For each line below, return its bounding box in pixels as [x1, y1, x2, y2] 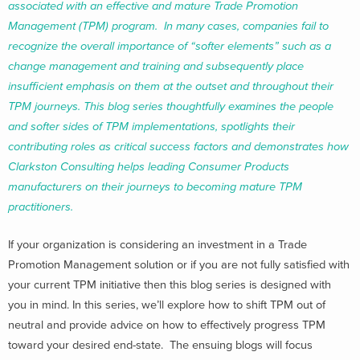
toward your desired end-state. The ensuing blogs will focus [8, 338, 313, 353]
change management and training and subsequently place [8, 59, 304, 73]
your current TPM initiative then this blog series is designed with [8, 278, 331, 292]
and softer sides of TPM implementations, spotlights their [8, 119, 295, 133]
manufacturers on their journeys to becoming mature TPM [8, 179, 302, 194]
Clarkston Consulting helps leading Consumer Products [8, 159, 289, 174]
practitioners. [8, 199, 76, 214]
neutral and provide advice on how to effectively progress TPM [8, 318, 325, 333]
